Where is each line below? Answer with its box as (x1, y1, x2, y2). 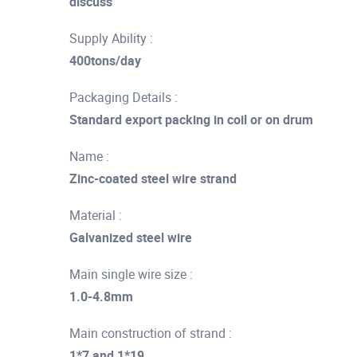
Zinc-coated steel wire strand (69, 170, 237, 187)
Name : (69, 147, 109, 165)
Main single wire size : (69, 265, 193, 283)
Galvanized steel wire (69, 229, 192, 246)
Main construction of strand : (69, 324, 232, 342)
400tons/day (69, 52, 141, 69)
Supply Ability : (69, 29, 153, 47)
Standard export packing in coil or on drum (69, 111, 313, 128)
